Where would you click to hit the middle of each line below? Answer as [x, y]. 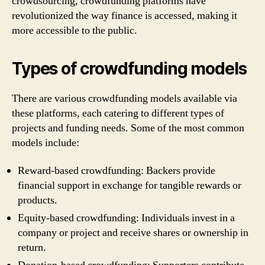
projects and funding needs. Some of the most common [128, 128]
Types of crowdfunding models [129, 68]
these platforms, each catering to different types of [118, 113]
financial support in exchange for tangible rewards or [130, 185]
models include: [46, 143]
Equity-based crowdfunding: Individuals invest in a [126, 218]
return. [32, 248]
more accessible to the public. [75, 30]
